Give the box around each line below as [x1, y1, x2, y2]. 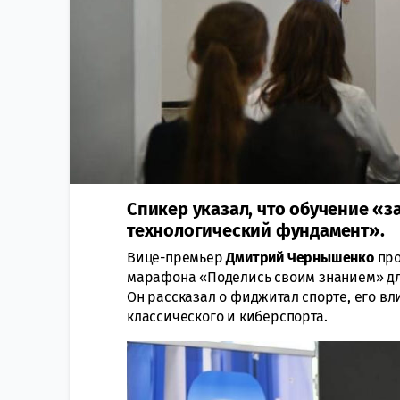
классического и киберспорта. [127, 308, 328, 326]
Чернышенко [287, 249, 378, 267]
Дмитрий [226, 249, 287, 267]
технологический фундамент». [127, 220, 385, 242]
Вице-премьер [127, 249, 227, 267]
